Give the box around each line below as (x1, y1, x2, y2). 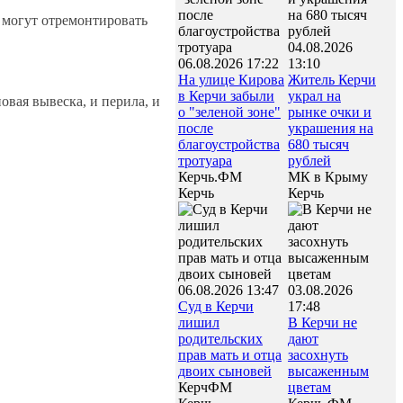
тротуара (178, 153, 232, 168)
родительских (178, 331, 263, 346)
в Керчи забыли (178, 88, 274, 103)
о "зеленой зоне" (178, 104, 281, 120)
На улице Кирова (178, 72, 284, 87)
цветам (288, 380, 331, 395)
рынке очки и (288, 104, 372, 120)
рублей (288, 153, 331, 168)
